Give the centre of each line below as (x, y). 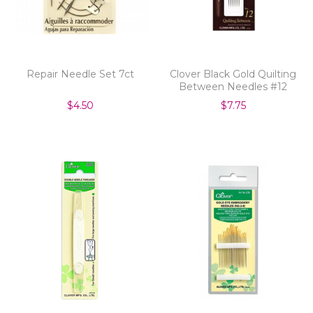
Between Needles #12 (233, 86)
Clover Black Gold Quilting (233, 74)
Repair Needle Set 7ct (80, 74)
